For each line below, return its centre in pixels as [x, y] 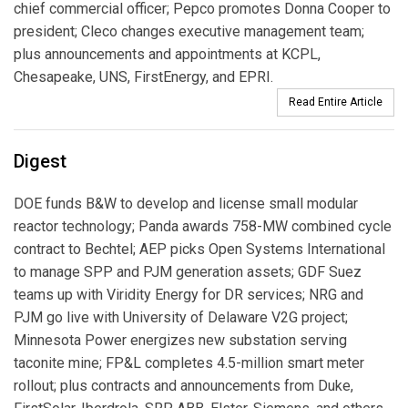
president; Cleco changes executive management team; [189, 31]
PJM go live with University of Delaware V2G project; [181, 317]
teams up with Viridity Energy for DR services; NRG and [189, 294]
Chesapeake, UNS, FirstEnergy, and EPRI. [143, 76]
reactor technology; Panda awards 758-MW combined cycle [203, 226]
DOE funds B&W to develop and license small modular [186, 203]
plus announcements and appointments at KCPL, [167, 54]
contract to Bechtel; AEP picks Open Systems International [199, 249]
